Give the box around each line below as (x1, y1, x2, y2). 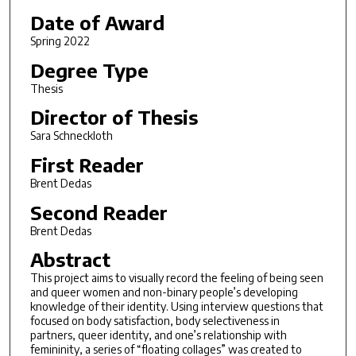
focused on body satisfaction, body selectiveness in (29, 314, 280, 328)
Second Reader (29, 199, 168, 224)
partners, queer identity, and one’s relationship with (29, 328, 287, 342)
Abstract (29, 247, 110, 272)
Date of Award (29, 10, 164, 34)
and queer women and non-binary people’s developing (29, 285, 298, 300)
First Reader (29, 152, 144, 176)
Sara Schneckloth (29, 129, 113, 143)
